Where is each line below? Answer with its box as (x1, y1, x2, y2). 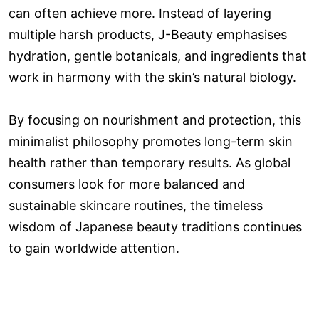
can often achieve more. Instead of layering (9, 5, 271, 21)
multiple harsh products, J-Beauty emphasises (9, 26, 287, 42)
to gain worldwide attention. (9, 240, 179, 256)
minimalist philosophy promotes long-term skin (9, 133, 293, 149)
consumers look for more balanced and (9, 176, 245, 192)
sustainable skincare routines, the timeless (9, 197, 263, 213)
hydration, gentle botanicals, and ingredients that (9, 48, 307, 63)
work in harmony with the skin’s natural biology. (9, 69, 296, 85)
